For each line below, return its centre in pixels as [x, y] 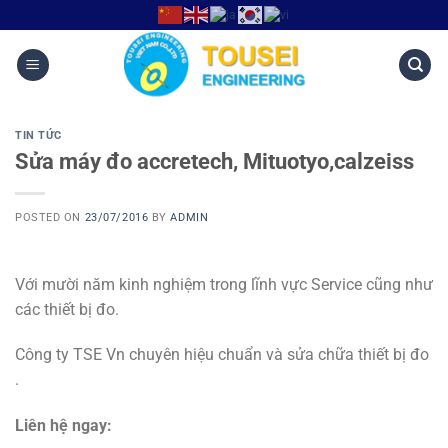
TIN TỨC [38, 135]
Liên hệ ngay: [63, 426]
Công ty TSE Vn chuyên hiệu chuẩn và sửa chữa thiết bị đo [222, 355]
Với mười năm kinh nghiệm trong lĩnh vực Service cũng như [224, 284]
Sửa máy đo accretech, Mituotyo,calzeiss [214, 160]
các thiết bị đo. [67, 309]
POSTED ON [50, 217]
